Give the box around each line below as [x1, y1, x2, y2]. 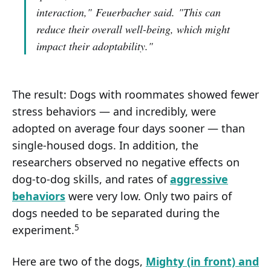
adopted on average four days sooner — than [12, 121, 245, 136]
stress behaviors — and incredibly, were [12, 104, 216, 119]
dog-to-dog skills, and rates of [12, 172, 170, 187]
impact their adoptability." [36, 39, 153, 54]
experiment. [12, 223, 74, 238]
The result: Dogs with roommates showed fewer [12, 87, 259, 102]
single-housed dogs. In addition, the [12, 138, 198, 153]
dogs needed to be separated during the [12, 206, 220, 221]
